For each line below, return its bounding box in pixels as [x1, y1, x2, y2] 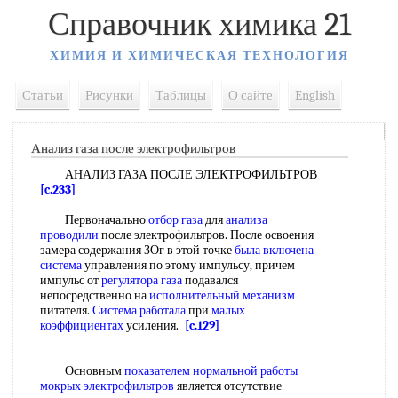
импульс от [40, 273, 101, 288]
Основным [40, 363, 124, 378]
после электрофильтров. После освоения [99, 227, 314, 243]
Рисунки [85, 87, 133, 103]
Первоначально [40, 212, 148, 227]
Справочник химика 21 [47, 6, 351, 43]
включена [263, 243, 314, 258]
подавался [182, 273, 238, 288]
